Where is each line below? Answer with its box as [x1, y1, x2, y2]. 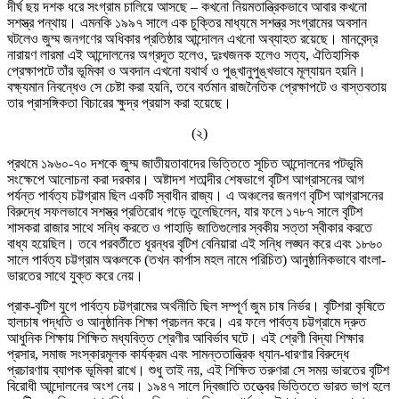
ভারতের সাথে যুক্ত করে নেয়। [7, 267, 143, 283]
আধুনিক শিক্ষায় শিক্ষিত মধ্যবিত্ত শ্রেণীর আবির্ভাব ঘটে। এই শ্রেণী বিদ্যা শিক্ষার [7, 330, 363, 346]
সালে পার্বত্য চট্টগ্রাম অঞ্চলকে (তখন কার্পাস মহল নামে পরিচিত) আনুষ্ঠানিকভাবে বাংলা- [7, 251, 386, 267]
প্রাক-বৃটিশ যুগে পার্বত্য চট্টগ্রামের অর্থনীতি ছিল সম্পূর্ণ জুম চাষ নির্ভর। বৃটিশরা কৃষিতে [7, 297, 385, 313]
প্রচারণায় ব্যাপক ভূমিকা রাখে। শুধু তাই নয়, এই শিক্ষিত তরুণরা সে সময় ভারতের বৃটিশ [7, 362, 389, 378]
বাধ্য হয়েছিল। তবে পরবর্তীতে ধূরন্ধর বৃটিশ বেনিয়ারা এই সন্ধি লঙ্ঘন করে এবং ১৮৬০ [7, 235, 383, 251]
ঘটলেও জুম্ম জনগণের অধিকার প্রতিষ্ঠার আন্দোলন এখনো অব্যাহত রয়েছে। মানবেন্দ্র [7, 30, 378, 46]
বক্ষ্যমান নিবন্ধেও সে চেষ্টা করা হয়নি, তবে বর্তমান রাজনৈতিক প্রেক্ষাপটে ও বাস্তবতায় [7, 78, 387, 94]
